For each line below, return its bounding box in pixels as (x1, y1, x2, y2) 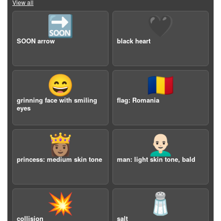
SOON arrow (17, 36, 55, 45)
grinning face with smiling (17, 95, 97, 105)
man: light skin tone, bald (117, 154, 195, 164)
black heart (117, 36, 150, 45)
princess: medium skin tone (17, 154, 102, 164)
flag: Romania (117, 95, 159, 105)
